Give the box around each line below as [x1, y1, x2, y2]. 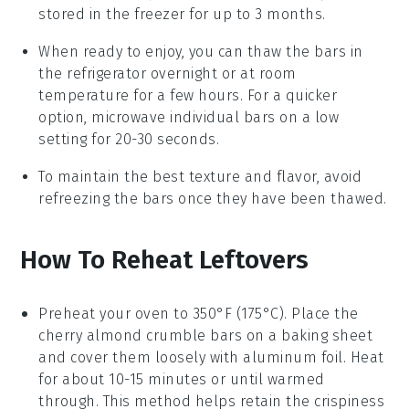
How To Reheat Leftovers [20, 244, 309, 275]
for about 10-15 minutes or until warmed [38, 370, 325, 388]
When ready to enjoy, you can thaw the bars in [38, 42, 363, 60]
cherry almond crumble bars [38, 326, 243, 344]
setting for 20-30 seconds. [38, 130, 220, 148]
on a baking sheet [242, 326, 373, 344]
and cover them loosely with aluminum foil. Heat [38, 348, 384, 366]
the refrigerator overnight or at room [38, 64, 297, 82]
